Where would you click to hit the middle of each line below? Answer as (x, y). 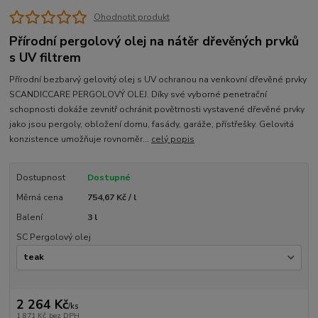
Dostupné (109, 177)
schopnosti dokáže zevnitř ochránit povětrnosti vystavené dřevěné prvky (157, 109)
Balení (29, 218)
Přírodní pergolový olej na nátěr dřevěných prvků (154, 42)
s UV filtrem (45, 58)
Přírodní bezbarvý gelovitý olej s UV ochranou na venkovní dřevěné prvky (158, 79)
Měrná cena (39, 197)
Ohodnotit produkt (131, 17)
